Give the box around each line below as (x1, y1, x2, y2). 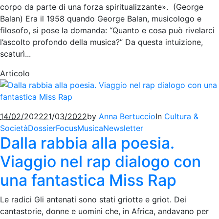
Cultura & (164, 111, 198, 122)
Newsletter (103, 123, 143, 133)
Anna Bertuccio (99, 111, 155, 122)
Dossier (28, 123, 56, 133)
